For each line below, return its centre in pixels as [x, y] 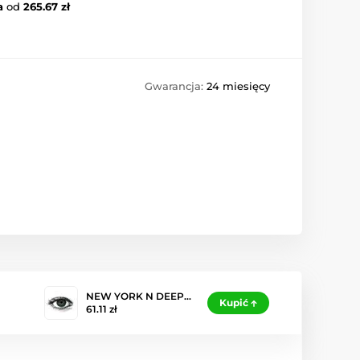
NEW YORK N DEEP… [139, 296]
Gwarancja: [176, 86]
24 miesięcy [238, 86]
